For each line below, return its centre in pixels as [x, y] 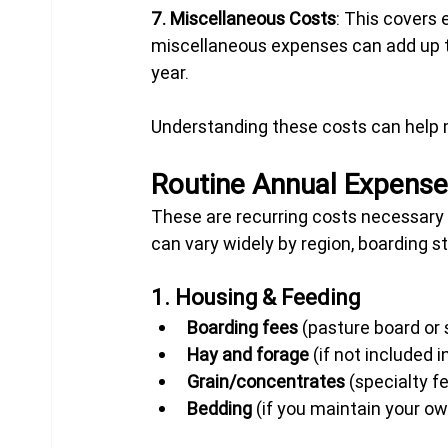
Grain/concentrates [266, 381]
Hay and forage [248, 354]
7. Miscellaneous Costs [244, 18]
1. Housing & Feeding [256, 297]
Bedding [220, 408]
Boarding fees [243, 327]
